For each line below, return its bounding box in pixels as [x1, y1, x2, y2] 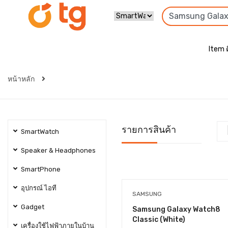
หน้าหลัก [8, 75, 36, 83]
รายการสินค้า [122, 124, 176, 135]
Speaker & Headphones [21, 147, 96, 154]
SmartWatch [21, 128, 59, 135]
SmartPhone [21, 165, 61, 173]
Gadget [21, 203, 44, 211]
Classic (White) [132, 215, 185, 224]
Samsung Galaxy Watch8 [132, 205, 220, 214]
